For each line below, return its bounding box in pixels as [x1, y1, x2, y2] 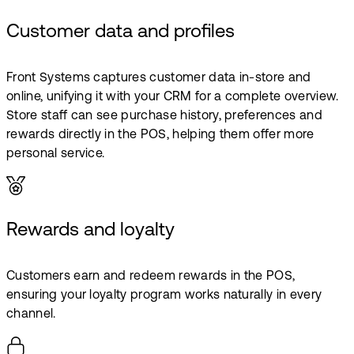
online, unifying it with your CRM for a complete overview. [6, 90, 339, 104]
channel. [6, 308, 56, 322]
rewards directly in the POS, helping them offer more [6, 128, 314, 141]
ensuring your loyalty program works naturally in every [6, 289, 322, 303]
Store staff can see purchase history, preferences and [6, 109, 322, 122]
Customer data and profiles [6, 22, 235, 42]
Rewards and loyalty [6, 221, 175, 241]
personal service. [6, 147, 105, 160]
